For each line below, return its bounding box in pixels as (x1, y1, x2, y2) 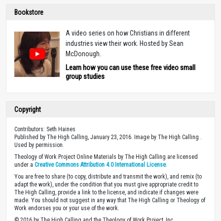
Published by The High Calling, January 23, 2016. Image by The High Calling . (14, 133, 202, 141)
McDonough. (66, 49, 101, 58)
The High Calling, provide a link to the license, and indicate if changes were (14, 188, 198, 196)
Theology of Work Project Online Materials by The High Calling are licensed (14, 153, 198, 160)
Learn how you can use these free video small (66, 63, 195, 72)
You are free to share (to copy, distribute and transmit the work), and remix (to (14, 173, 202, 180)
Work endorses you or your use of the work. (14, 204, 119, 212)
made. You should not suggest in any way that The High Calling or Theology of (14, 196, 205, 204)
